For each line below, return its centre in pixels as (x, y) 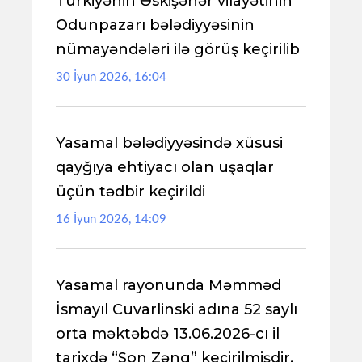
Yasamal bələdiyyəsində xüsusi (169, 143)
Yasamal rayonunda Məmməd (168, 285)
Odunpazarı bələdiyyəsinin (155, 25)
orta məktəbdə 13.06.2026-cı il (168, 334)
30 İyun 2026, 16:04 (111, 77)
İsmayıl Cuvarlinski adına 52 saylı (177, 309)
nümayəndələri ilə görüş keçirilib (178, 49)
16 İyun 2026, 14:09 (111, 219)
